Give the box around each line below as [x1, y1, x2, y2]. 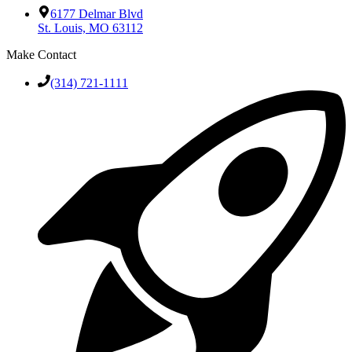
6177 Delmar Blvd [50, 6, 143, 20]
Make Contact [6, 47, 76, 61]
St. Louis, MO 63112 [38, 20, 143, 35]
